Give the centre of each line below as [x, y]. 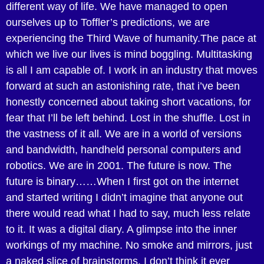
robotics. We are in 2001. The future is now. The [119, 166]
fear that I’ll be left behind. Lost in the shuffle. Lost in [128, 118]
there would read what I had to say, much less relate [128, 213]
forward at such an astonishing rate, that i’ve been [123, 86]
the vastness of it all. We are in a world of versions [124, 134]
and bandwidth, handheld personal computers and [123, 150]
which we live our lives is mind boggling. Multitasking [129, 54]
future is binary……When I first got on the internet [122, 181]
